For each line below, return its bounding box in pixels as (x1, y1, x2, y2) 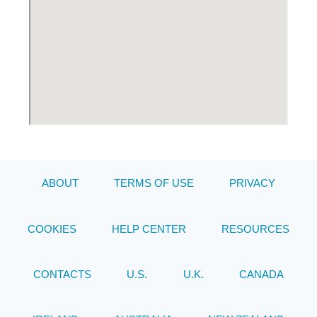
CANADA (239, 267, 284, 280)
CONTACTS (33, 267, 91, 280)
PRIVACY (229, 177, 276, 190)
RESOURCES (221, 222, 290, 235)
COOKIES (27, 222, 76, 235)
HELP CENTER (112, 222, 186, 235)
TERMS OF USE (114, 177, 194, 190)
